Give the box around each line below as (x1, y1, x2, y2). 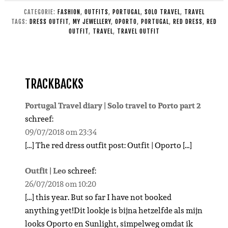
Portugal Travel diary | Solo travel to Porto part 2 (24, 99, 201, 112)
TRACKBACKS (24, 76, 83, 92)
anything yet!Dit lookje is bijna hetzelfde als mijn (24, 204, 203, 217)
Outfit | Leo (24, 164, 66, 177)
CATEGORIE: (23, 8, 58, 16)
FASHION (57, 8, 80, 16)
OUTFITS (84, 8, 108, 16)
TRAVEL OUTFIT (117, 27, 160, 35)
